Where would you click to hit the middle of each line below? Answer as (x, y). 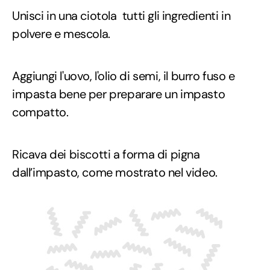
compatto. (40, 112)
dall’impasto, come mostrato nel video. (115, 173)
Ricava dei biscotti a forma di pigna (106, 155)
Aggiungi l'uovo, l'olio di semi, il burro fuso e (124, 76)
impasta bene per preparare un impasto (119, 94)
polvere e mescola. (61, 34)
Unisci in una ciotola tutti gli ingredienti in (121, 16)
